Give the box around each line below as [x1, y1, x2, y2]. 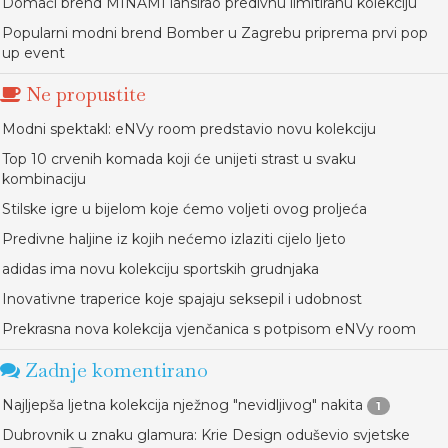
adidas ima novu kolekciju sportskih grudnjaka [2, 260, 319, 278]
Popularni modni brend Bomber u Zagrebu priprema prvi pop [2, 24, 428, 42]
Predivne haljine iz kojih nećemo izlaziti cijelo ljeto [2, 230, 346, 248]
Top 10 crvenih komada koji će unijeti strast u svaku [2, 150, 356, 168]
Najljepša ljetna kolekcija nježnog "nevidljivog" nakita [2, 396, 363, 414]
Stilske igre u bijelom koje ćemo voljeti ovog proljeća [2, 200, 367, 218]
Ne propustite [21, 81, 146, 107]
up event [2, 44, 65, 62]
